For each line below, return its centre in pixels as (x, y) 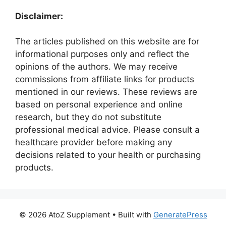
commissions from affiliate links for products (105, 79)
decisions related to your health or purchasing (108, 155)
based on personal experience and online (99, 104)
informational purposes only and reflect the (102, 54)
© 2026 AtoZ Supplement (64, 214)
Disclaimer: (39, 16)
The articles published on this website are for (107, 41)
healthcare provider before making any (94, 142)
